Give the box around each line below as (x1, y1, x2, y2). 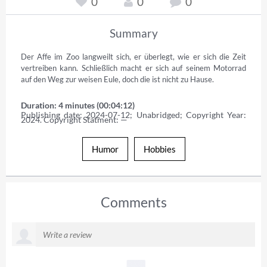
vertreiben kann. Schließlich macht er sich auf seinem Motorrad (21, 63, 246, 73)
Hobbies (143, 143, 176, 154)
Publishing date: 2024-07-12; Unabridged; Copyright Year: (21, 109, 246, 120)
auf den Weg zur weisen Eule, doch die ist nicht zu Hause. (21, 74, 214, 84)
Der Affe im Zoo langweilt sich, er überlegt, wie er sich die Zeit (21, 51, 246, 61)
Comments (100, 193, 167, 210)
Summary (109, 26, 158, 40)
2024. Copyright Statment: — (21, 114, 128, 125)
